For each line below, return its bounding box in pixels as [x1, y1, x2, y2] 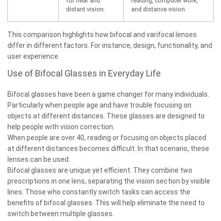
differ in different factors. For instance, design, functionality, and [7, 41, 212, 49]
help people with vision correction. [7, 122, 116, 131]
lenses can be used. [7, 155, 72, 163]
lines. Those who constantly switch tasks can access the [7, 187, 190, 196]
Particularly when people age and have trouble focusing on [7, 101, 191, 109]
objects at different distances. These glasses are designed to [7, 111, 205, 120]
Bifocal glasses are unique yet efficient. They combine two [7, 166, 192, 174]
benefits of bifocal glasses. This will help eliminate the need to [7, 198, 205, 207]
